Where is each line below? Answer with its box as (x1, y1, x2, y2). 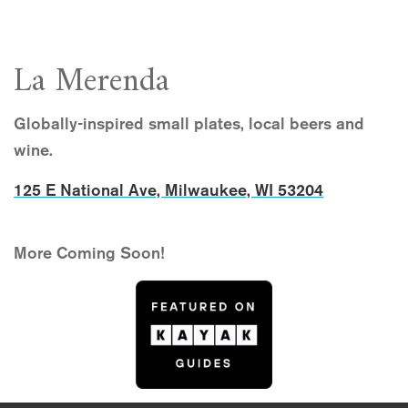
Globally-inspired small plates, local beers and (14, 114, 364, 135)
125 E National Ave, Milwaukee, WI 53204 (14, 180, 323, 201)
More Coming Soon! (14, 243, 165, 264)
